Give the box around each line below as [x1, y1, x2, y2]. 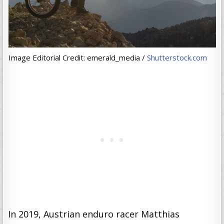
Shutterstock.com [146, 52, 207, 62]
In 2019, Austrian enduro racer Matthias [8, 207, 180, 220]
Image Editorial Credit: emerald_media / [8, 52, 147, 62]
